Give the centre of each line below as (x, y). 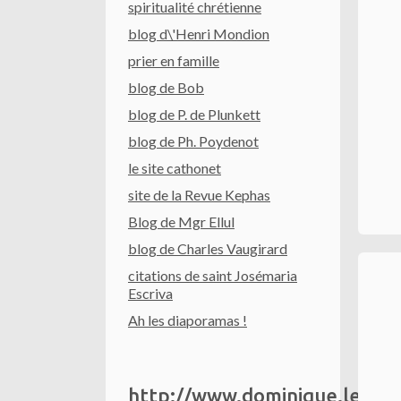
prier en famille (174, 60)
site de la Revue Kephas (199, 194)
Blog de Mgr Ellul (181, 221)
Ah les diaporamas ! (188, 320)
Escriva (150, 293)
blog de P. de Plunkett (194, 114)
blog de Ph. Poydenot (193, 141)
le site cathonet (175, 167)
